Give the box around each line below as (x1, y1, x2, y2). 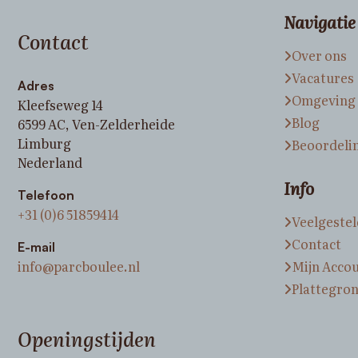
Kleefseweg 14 (18, 94, 103, 114)
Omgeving (292, 89, 356, 109)
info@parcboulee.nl (18, 256, 140, 276)
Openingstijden (18, 324, 156, 352)
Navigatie (284, 9, 356, 34)
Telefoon (18, 186, 74, 203)
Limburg (18, 133, 71, 153)
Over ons (292, 45, 347, 65)
